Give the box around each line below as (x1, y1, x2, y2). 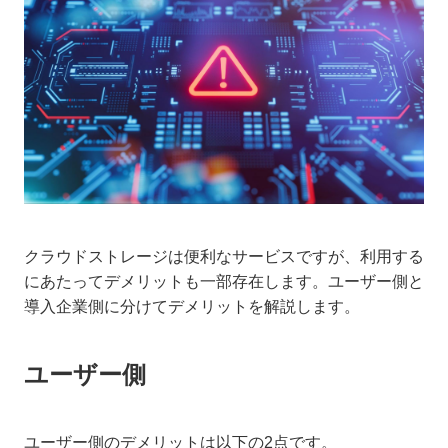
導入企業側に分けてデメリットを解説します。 (24, 297, 360, 315)
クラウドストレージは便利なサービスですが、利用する (24, 247, 424, 265)
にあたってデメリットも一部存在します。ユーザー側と (24, 272, 424, 290)
